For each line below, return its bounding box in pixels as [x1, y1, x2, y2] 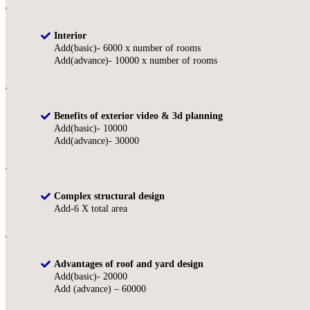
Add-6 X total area [54, 203, 127, 215]
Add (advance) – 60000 [54, 284, 146, 295]
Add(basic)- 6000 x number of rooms [54, 43, 201, 54]
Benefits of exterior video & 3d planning [54, 111, 223, 122]
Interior [54, 30, 86, 42]
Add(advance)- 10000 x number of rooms [54, 55, 217, 66]
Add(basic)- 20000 [54, 271, 127, 282]
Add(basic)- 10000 [54, 123, 127, 134]
